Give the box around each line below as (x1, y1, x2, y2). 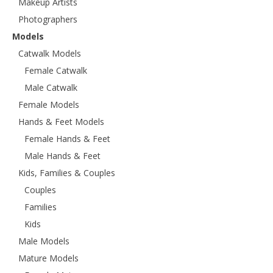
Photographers (18, 13, 77, 26)
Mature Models (18, 252, 79, 264)
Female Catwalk (24, 65, 87, 77)
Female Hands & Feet (24, 133, 110, 145)
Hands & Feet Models (18, 116, 104, 128)
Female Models (18, 99, 79, 111)
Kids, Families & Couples (18, 167, 115, 179)
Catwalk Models (18, 48, 81, 60)
